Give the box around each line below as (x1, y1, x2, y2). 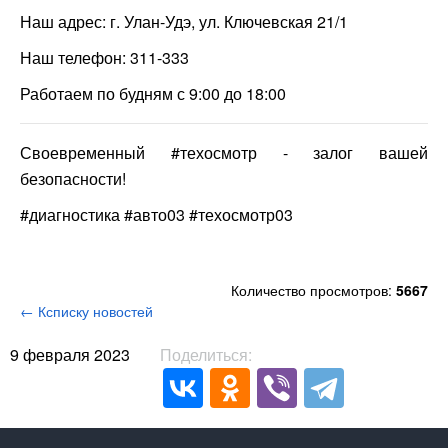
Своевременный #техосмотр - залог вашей (20, 140, 428, 164)
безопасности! (20, 166, 126, 190)
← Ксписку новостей (20, 300, 153, 321)
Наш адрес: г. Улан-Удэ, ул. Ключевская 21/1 (20, 9, 348, 33)
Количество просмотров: (231, 279, 396, 300)
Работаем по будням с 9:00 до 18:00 (20, 81, 286, 105)
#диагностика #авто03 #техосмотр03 (20, 202, 293, 226)
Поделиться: (160, 342, 252, 366)
